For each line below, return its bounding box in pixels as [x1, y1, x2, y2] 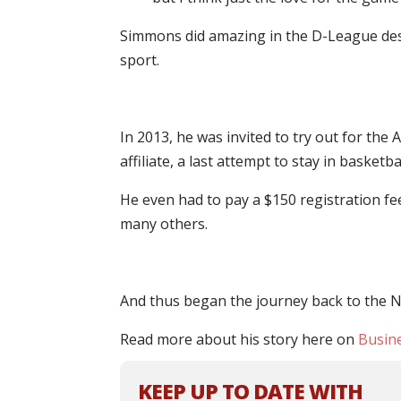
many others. [120, 214, 209, 235]
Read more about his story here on [120, 329, 359, 350]
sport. [120, 50, 160, 71]
